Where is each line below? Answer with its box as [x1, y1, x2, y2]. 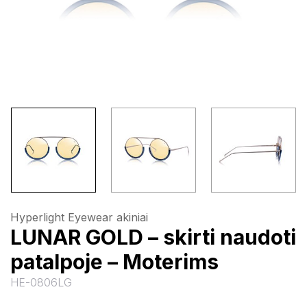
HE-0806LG [10, 275, 72, 289]
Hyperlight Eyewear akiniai [10, 210, 148, 224]
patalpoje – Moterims [10, 249, 219, 274]
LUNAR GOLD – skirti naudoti [10, 225, 296, 249]
